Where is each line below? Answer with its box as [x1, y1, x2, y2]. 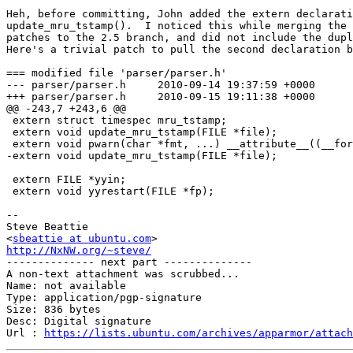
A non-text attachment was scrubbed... [6, 268, 240, 281]
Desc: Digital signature [6, 315, 151, 328]
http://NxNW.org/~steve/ [6, 244, 151, 257]
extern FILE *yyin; [6, 173, 126, 186]
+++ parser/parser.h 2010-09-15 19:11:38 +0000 [6, 91, 126, 103]
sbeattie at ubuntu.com [13, 232, 151, 245]
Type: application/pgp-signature [6, 292, 202, 304]
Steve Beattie [6, 221, 88, 233]
